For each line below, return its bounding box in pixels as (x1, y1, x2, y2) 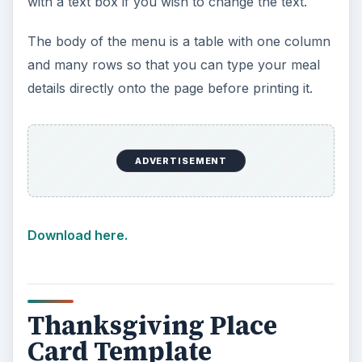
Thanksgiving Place (27, 307, 277, 343)
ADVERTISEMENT (134, 154, 228, 166)
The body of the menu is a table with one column (27, 33, 330, 50)
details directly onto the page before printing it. (27, 80, 313, 97)
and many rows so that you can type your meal (27, 57, 320, 74)
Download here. (27, 226, 128, 243)
